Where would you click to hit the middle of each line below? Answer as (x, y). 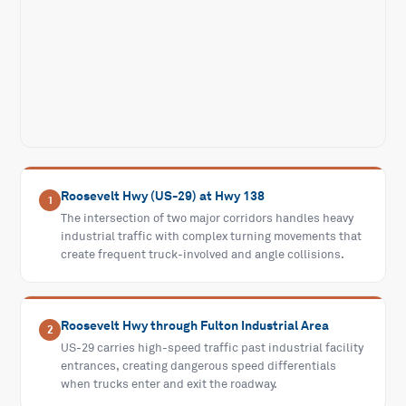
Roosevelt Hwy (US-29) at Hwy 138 (163, 196)
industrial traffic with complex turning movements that (212, 237)
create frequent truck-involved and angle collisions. (203, 255)
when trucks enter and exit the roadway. (169, 385)
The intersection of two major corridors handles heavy (208, 219)
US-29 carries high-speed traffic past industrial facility (213, 348)
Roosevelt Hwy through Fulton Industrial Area (195, 326)
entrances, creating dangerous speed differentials (199, 367)
